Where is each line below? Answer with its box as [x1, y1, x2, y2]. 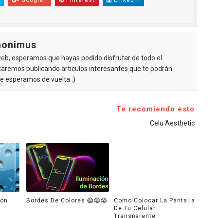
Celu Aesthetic [149, 119, 195, 127]
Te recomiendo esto [116, 105, 195, 113]
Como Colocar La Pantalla [114, 197, 195, 204]
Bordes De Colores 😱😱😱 [26, 197, 108, 204]
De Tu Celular [114, 204, 156, 212]
